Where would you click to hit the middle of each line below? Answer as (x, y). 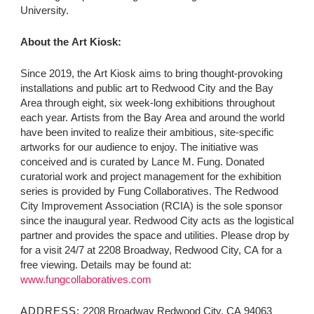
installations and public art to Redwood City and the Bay (146, 88)
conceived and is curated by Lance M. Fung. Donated (142, 161)
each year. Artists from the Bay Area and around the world (152, 117)
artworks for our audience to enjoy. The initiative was (139, 146)
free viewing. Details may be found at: (105, 264)
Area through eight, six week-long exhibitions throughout (147, 102)
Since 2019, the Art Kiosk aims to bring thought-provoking (151, 73)
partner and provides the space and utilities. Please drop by (155, 235)
